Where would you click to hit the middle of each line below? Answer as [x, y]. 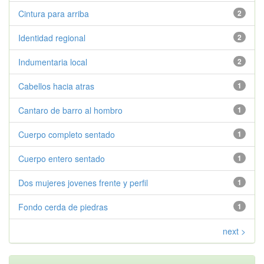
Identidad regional [52, 38]
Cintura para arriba [54, 14]
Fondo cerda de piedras [63, 207]
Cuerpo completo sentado [67, 134]
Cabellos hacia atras [56, 86]
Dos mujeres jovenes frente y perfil [83, 183]
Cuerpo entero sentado [62, 159]
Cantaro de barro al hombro [70, 110]
